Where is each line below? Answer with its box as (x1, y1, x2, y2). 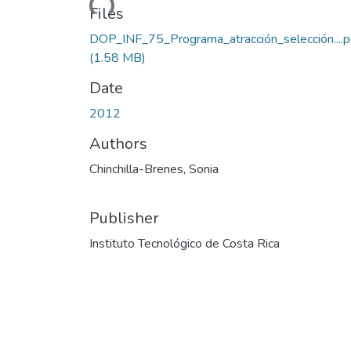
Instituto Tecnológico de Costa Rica (89, 234, 280, 252)
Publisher (89, 207, 159, 229)
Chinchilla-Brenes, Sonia (89, 160, 219, 178)
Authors (89, 132, 147, 154)
